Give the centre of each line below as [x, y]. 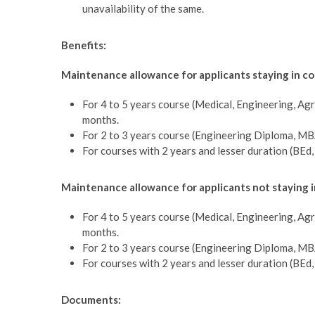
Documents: [91, 299]
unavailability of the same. [143, 8]
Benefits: [84, 45]
